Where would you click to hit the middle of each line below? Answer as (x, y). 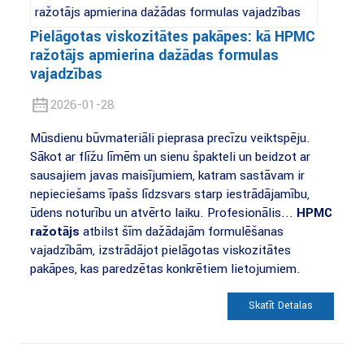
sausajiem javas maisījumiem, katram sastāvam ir (167, 176)
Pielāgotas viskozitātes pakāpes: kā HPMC (172, 37)
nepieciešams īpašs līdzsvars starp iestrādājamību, (169, 195)
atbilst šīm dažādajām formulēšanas (181, 232)
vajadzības (66, 75)
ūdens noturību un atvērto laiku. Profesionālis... (163, 213)
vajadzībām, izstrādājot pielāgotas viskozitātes (160, 251)
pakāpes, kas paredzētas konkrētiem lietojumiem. (165, 269)
